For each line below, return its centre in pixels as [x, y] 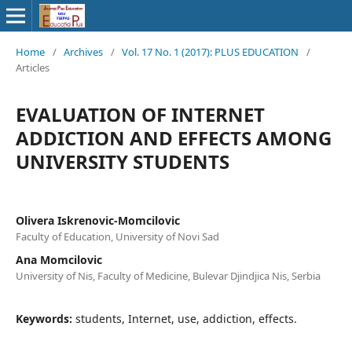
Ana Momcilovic [59, 260]
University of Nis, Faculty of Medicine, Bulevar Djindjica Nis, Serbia [168, 276]
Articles [33, 68]
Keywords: [46, 319]
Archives [83, 52]
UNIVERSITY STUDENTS [123, 161]
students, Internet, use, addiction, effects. [186, 319]
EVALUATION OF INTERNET [140, 114]
